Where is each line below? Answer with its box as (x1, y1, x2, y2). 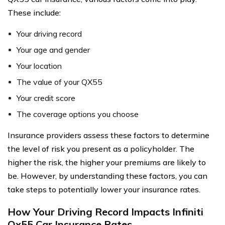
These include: (8, 7, 61, 18)
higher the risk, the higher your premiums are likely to (8, 157, 206, 167)
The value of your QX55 (17, 76, 102, 87)
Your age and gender (17, 44, 90, 55)
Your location (17, 60, 62, 71)
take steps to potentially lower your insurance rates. (8, 184, 200, 194)
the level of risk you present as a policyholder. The (8, 143, 194, 154)
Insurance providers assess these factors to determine (8, 130, 209, 140)
